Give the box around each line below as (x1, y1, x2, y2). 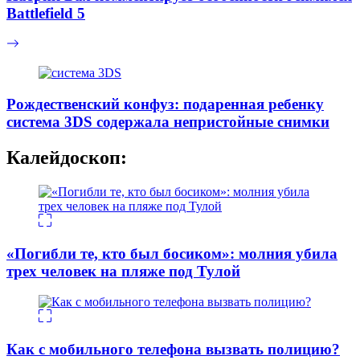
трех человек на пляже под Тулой (6, 262, 240, 280)
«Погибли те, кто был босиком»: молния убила (6, 244, 337, 262)
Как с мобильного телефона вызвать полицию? (6, 340, 340, 358)
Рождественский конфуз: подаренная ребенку (6, 95, 324, 112)
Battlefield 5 (6, 4, 85, 22)
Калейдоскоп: (6, 146, 127, 168)
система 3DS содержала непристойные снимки (6, 112, 329, 130)
